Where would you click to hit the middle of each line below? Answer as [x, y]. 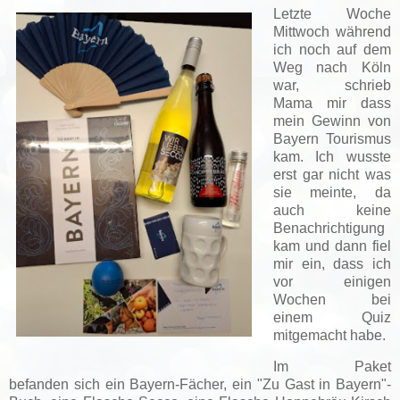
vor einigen [332, 281]
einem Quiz [332, 317]
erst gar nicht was [332, 174]
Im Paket [332, 367]
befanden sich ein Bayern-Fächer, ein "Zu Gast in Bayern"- [200, 385]
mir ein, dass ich [332, 263]
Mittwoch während [332, 31]
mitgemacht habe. [329, 335]
